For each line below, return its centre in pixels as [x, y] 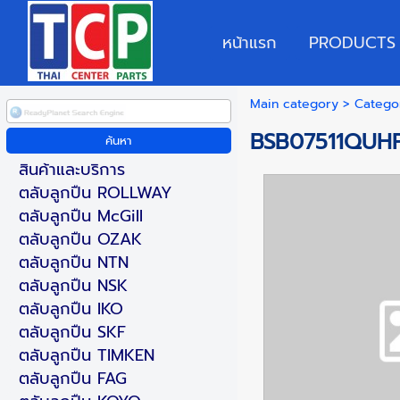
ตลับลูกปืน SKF [72, 332]
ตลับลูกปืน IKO [71, 309]
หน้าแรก [250, 43]
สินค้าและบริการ [71, 170]
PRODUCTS [352, 43]
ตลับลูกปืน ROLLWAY [95, 193]
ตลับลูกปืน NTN [73, 262]
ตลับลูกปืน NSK [73, 286]
